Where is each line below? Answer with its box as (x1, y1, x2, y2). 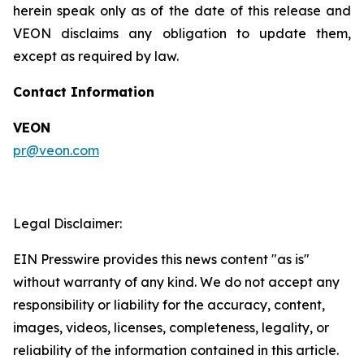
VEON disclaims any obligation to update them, (13, 24, 351, 41)
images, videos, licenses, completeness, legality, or (13, 318, 329, 336)
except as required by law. (13, 47, 179, 64)
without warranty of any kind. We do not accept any (13, 273, 340, 290)
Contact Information (13, 83, 154, 100)
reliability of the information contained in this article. (13, 341, 339, 358)
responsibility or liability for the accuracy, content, (13, 296, 325, 313)
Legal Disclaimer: (13, 214, 122, 232)
